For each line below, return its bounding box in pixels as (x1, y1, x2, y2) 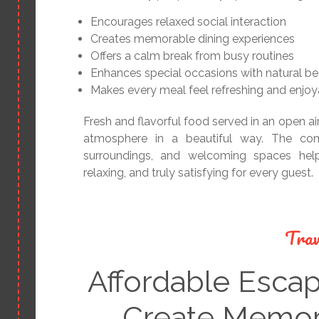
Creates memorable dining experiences (90, 32, 295, 46)
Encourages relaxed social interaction (90, 15, 286, 29)
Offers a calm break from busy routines (90, 49, 294, 63)
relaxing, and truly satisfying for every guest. (83, 166, 313, 180)
